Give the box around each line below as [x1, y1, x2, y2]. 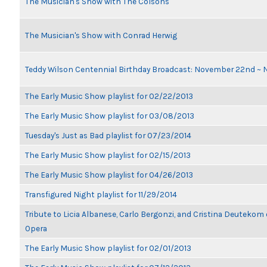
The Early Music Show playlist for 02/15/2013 [25, 150, 191, 160]
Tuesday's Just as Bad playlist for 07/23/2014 [25, 131, 191, 140]
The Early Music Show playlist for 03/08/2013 [25, 111, 194, 120]
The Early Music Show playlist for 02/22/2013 [25, 91, 193, 101]
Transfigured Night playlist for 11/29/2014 [25, 190, 177, 199]
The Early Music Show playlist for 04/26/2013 [25, 170, 193, 179]
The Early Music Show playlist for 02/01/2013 [25, 243, 191, 253]
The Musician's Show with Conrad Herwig [25, 30, 177, 40]
